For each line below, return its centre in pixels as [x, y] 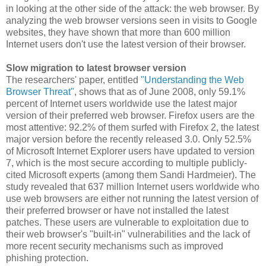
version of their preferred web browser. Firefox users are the [130, 116]
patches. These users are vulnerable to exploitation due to [127, 223]
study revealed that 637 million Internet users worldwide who [133, 187]
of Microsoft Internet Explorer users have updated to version [130, 151]
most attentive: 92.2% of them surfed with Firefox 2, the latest [132, 128]
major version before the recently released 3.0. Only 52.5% [129, 140]
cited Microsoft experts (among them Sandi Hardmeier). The [131, 175]
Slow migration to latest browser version [96, 68]
